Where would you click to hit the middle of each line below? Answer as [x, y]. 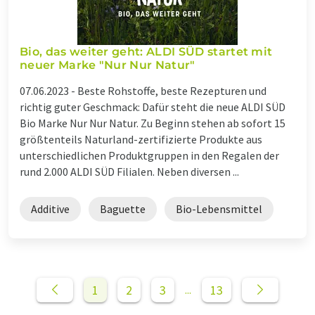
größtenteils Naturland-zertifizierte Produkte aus [141, 139]
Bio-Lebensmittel [219, 208]
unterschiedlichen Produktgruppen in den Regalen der [149, 155]
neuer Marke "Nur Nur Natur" [108, 65]
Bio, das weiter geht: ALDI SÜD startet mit [146, 51]
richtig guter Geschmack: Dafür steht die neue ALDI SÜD [153, 107]
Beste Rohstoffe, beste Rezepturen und [172, 90]
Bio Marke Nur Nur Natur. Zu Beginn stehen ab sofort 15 [153, 123]
